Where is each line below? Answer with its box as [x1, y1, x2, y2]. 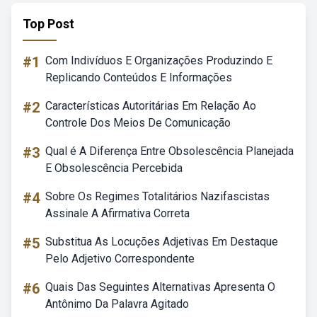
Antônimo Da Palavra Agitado [45, 297, 189, 311]
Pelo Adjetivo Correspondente [45, 252, 195, 265]
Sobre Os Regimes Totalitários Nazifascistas [45, 190, 270, 203]
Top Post [23, 16, 74, 31]
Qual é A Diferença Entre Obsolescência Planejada [45, 144, 294, 158]
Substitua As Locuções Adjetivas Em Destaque [45, 235, 278, 248]
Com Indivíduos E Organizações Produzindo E [45, 54, 272, 67]
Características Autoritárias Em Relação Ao [45, 99, 256, 113]
